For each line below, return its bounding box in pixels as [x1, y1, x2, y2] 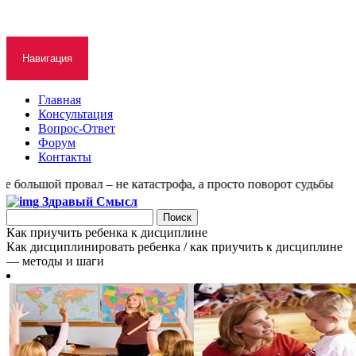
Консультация [38, 107, 113, 121]
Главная [38, 93, 81, 106]
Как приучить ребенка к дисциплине [6, 226, 207, 239]
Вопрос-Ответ [38, 122, 115, 135]
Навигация [22, 52, 72, 64]
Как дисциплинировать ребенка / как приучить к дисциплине [6, 240, 342, 253]
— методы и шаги [6, 254, 104, 268]
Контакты [38, 150, 91, 164]
